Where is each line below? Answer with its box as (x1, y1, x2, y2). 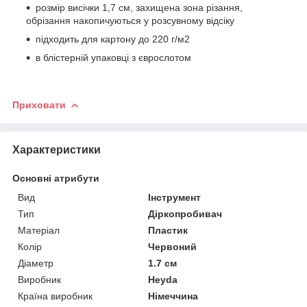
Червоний (148, 241, 197, 252)
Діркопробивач (148, 208, 223, 219)
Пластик (148, 224, 188, 236)
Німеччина (148, 290, 199, 302)
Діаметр (18, 257, 53, 269)
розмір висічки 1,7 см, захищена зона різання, (36, 1, 243, 13)
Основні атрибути (12, 172, 99, 184)
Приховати (12, 99, 66, 110)
